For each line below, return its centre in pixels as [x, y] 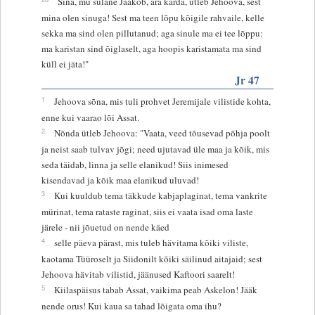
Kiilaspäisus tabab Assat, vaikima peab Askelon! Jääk [155, 289]
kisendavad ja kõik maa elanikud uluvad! [120, 180]
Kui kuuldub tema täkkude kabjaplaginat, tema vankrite [160, 195]
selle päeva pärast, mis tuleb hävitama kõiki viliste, [151, 242]
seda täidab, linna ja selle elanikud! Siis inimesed [135, 164]
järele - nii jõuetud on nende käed [105, 227]
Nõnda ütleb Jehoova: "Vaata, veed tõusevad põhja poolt [162, 133]
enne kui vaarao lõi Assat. [90, 117]
